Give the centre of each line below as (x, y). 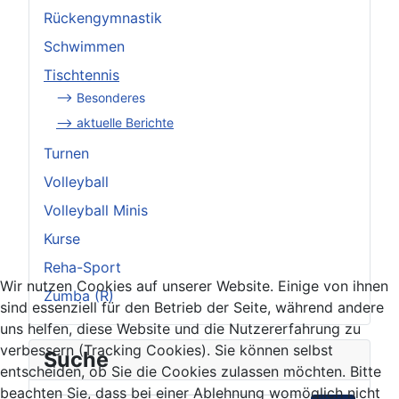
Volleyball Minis (96, 210)
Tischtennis (81, 74)
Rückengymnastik (103, 17)
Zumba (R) (79, 295)
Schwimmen (84, 46)
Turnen (66, 153)
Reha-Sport (82, 267)
